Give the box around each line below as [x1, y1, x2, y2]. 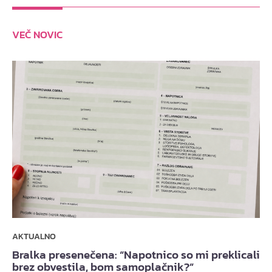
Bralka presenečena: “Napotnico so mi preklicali [12, 246, 260, 263]
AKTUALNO [12, 230, 56, 243]
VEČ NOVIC [12, 27, 63, 43]
